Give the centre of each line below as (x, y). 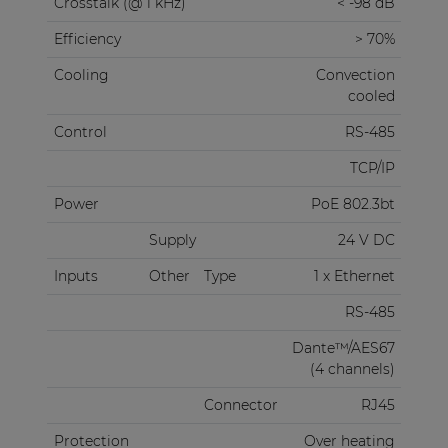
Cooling (81, 75)
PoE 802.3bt (352, 204)
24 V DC (366, 240)
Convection (355, 75)
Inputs (75, 276)
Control (80, 132)
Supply (172, 240)
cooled (371, 96)
